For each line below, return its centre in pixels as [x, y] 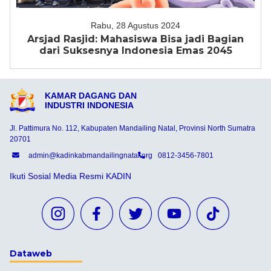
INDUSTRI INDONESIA [89, 106]
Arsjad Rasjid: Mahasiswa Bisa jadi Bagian [135, 39]
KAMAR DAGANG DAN [90, 96]
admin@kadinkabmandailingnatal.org [90, 156]
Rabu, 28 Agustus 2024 [135, 25]
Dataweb [31, 253]
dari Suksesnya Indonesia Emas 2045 [135, 51]
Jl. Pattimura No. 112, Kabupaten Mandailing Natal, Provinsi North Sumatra [132, 128]
